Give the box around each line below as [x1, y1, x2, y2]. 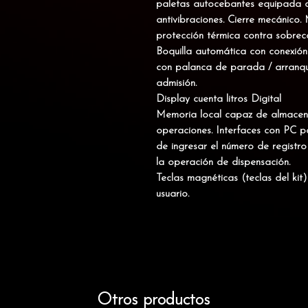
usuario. [156, 189, 189, 199]
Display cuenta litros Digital [156, 94, 281, 104]
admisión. [156, 78, 197, 89]
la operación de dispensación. [156, 157, 290, 168]
